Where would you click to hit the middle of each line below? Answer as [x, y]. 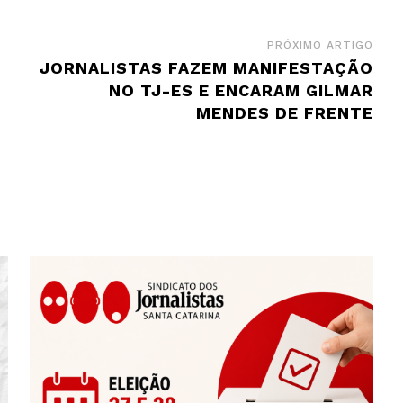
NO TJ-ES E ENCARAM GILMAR [241, 90]
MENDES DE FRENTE [284, 112]
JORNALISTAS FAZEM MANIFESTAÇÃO [206, 67]
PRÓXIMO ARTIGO [320, 45]
